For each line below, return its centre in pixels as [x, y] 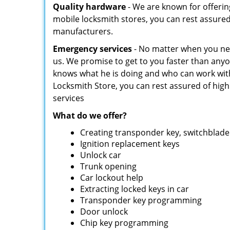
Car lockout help [112, 178]
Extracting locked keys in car [135, 189]
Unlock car [101, 155]
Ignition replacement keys [130, 144]
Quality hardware [89, 7]
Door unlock [104, 212]
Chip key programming [124, 223]
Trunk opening [109, 166]
